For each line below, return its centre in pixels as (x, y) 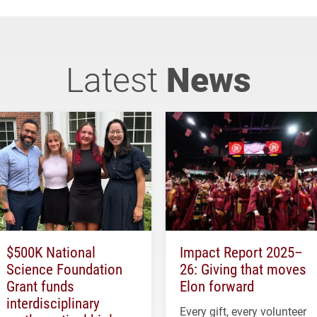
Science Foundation (64, 269)
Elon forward (217, 286)
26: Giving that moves (243, 269)
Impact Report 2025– (241, 252)
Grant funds (40, 286)
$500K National (51, 252)
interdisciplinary (53, 303)
